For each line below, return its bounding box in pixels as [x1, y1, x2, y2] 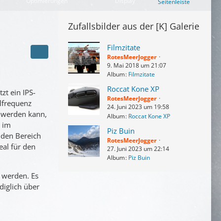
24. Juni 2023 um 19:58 [107, 103, 169, 111]
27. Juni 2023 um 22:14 [107, 144, 169, 153]
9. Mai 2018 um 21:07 [107, 61, 166, 70]
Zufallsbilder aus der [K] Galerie [68, 20, 199, 32]
